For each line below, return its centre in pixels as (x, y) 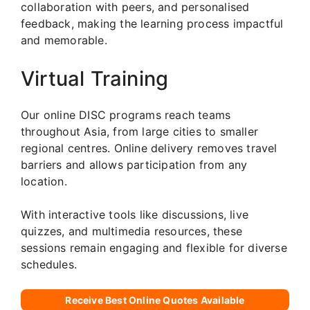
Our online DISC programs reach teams (126, 115)
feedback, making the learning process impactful (152, 23)
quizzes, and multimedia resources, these (132, 231)
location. (44, 181)
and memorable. (64, 40)
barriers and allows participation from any (134, 164)
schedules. (49, 264)
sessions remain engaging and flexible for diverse (154, 247)
